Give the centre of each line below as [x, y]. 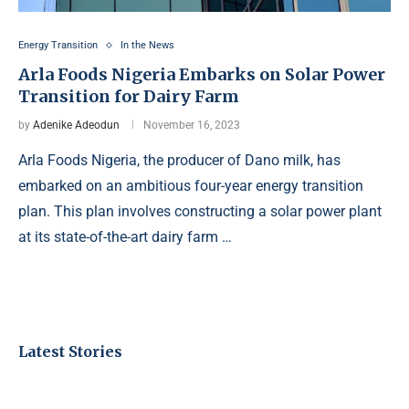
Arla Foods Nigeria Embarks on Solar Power [202, 75]
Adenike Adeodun [76, 126]
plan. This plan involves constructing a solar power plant [200, 212]
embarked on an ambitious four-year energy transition [191, 186]
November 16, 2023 [192, 126]
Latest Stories [70, 352]
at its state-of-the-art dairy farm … [125, 237]
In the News [147, 46]
